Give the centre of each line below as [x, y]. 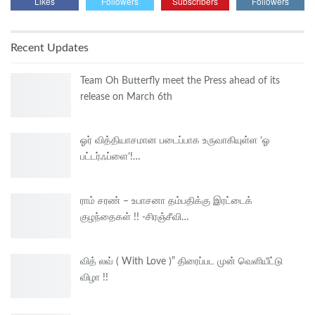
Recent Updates [50, 47]
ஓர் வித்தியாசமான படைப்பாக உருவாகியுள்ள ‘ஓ [175, 141]
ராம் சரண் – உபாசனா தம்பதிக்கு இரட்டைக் [166, 201]
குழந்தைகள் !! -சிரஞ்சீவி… [135, 217]
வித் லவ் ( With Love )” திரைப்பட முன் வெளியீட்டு [181, 261]
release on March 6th [126, 97]
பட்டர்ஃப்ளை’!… [110, 157]
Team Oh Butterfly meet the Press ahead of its [180, 81]
